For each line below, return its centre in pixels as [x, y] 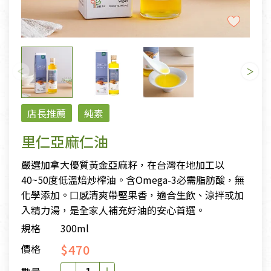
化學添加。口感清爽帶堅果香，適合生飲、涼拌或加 [132, 195]
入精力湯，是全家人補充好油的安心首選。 [113, 210]
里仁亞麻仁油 [65, 142]
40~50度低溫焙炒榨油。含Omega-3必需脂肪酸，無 [133, 180]
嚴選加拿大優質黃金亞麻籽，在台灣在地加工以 [123, 165]
